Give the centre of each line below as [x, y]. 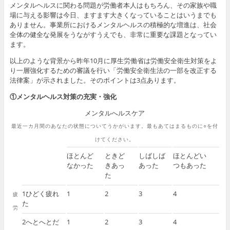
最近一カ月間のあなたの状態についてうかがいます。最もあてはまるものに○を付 [115, 126]
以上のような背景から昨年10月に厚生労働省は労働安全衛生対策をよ [113, 60]
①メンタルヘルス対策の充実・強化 [63, 96]
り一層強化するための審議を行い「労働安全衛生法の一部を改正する [113, 70]
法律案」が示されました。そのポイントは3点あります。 [95, 80]
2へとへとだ [40, 222]
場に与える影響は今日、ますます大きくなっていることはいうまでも [113, 15]
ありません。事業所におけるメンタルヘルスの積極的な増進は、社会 [113, 24]
